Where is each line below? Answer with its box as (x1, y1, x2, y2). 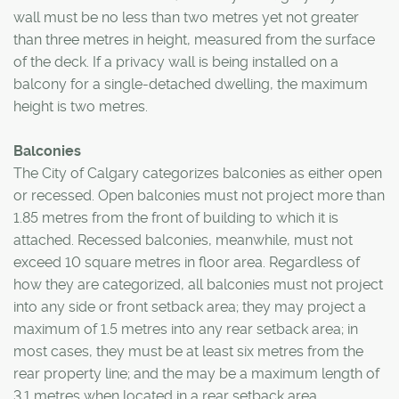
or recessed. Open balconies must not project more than (13, 187, 385, 205)
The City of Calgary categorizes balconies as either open (13, 165, 382, 183)
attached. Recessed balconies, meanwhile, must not (13, 232, 353, 249)
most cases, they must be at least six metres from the (13, 343, 363, 361)
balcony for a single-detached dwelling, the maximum (13, 76, 368, 94)
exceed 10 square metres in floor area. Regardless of (13, 254, 360, 272)
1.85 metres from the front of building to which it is (13, 209, 338, 227)
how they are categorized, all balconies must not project (13, 276, 383, 294)
